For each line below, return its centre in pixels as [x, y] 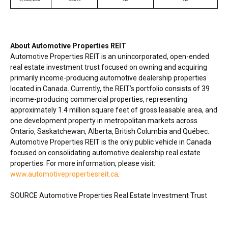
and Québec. [188, 131]
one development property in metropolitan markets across [104, 120]
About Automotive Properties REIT [68, 46]
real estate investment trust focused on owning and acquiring [109, 67]
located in [26, 88]
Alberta [100, 131]
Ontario [22, 131]
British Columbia [141, 131]
